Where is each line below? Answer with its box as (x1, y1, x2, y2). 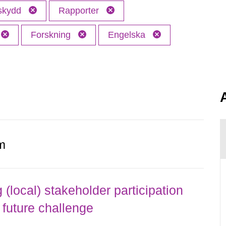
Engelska (108, 30, 148, 40)
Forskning (31, 30, 74, 40)
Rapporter (59, 6, 102, 16)
